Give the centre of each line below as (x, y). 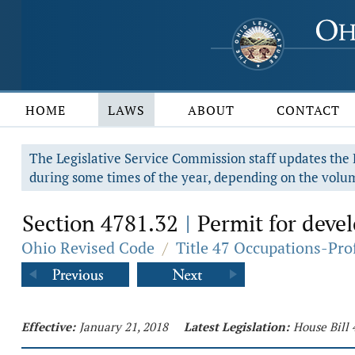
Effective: (48, 326)
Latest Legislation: (237, 326)
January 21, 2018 (124, 326)
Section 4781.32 (103, 223)
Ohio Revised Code (88, 248)
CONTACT (309, 110)
